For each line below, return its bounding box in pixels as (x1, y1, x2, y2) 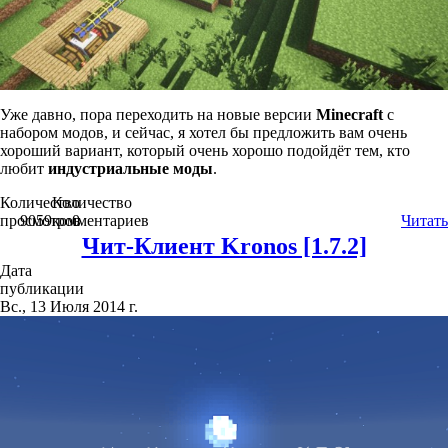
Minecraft (316, 105, 383, 123)
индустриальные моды (48, 159, 213, 177)
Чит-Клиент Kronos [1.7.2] (81, 232, 367, 259)
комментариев (52, 211, 149, 229)
